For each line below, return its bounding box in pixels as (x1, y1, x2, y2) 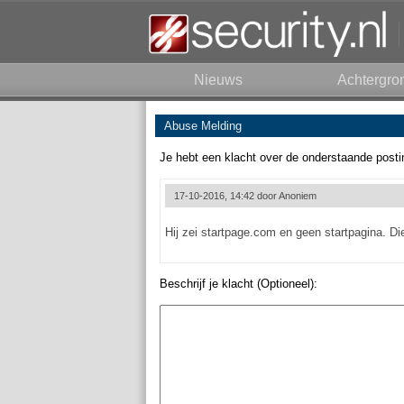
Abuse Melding (164, 119, 242, 133)
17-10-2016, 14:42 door (174, 190, 279, 201)
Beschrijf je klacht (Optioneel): (160, 277, 317, 290)
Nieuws (194, 72, 243, 87)
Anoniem (279, 190, 317, 201)
